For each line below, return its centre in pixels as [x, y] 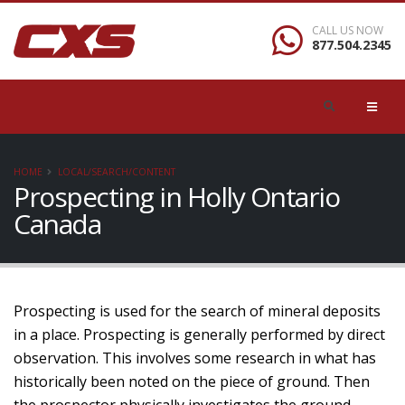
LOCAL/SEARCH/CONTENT [117, 172]
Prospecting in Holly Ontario [176, 197]
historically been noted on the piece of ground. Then [192, 381]
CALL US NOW [348, 30]
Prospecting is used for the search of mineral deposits [197, 311]
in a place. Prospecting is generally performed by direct [199, 334]
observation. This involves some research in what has [195, 358]
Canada [57, 224]
